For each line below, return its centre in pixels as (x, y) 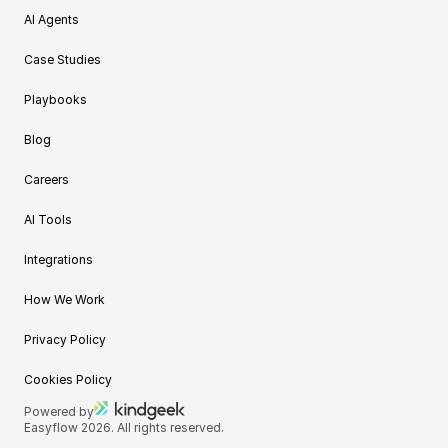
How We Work (64, 299)
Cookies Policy (68, 379)
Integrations (58, 259)
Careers (46, 179)
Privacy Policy (65, 339)
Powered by (59, 411)
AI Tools (48, 219)
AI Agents (51, 19)
